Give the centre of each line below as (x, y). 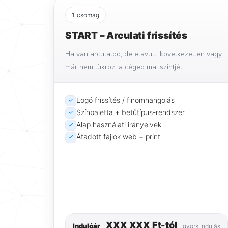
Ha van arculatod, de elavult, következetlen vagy (144, 54)
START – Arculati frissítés (126, 35)
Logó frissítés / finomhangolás (125, 100)
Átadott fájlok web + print (118, 136)
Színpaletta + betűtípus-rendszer (131, 112)
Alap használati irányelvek (119, 124)
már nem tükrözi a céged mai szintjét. (124, 67)
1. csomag (85, 15)
